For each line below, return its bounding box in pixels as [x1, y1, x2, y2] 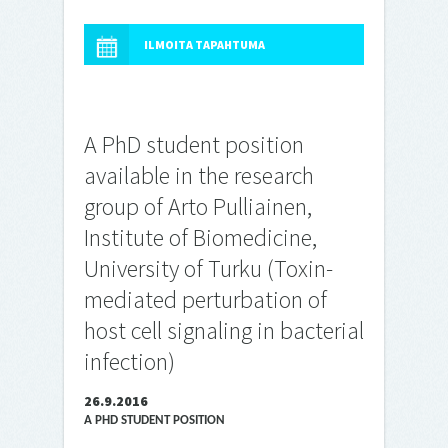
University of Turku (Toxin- [84, 253, 333, 284]
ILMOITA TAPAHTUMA [144, 37, 265, 52]
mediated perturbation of [84, 284, 327, 315]
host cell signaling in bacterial [84, 315, 364, 346]
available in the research [84, 160, 314, 191]
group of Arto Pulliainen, [84, 191, 312, 222]
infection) [84, 346, 175, 377]
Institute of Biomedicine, [84, 222, 317, 253]
